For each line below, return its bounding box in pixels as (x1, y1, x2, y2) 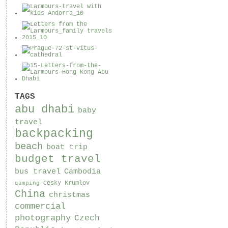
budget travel (14, 152, 101, 165)
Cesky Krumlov (43, 179, 90, 187)
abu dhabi (14, 103, 74, 116)
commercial (14, 201, 66, 211)
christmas (48, 190, 90, 199)
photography (14, 213, 71, 223)
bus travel (14, 166, 61, 176)
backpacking (14, 127, 93, 140)
